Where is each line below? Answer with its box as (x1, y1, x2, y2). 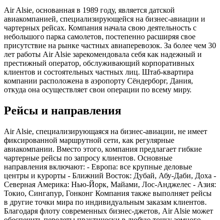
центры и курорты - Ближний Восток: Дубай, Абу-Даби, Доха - (4, 171, 216, 180)
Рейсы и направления (4, 104, 121, 117)
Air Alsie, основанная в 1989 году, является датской (4, 5, 175, 14)
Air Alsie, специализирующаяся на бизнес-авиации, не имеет (4, 127, 207, 136)
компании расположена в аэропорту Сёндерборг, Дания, (4, 76, 193, 85)
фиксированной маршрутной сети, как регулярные (4, 136, 174, 144)
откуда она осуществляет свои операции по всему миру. (4, 85, 192, 94)
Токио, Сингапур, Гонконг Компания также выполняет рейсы (4, 189, 212, 197)
